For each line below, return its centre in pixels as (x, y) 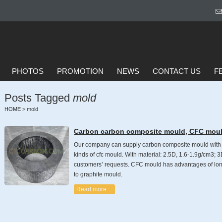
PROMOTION (80, 71)
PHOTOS (28, 71)
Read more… (95, 189)
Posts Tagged (39, 98)
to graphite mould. (98, 174)
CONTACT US (177, 71)
